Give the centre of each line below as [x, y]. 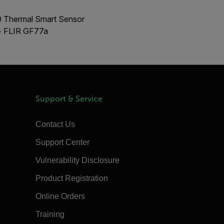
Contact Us [55, 124]
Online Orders [60, 196]
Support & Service [69, 98]
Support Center [62, 142]
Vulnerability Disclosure [77, 160]
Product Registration [71, 178]
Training [50, 214]
